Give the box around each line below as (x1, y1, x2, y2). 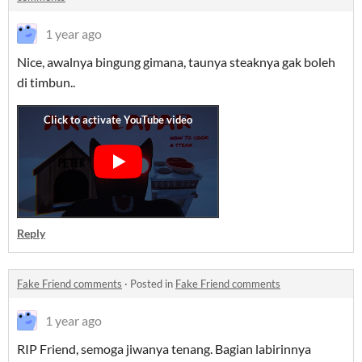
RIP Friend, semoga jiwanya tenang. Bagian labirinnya (17, 341, 311, 357)
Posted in (130, 277, 175, 291)
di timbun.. (17, 74, 75, 90)
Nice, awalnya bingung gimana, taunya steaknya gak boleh (17, 54, 335, 70)
